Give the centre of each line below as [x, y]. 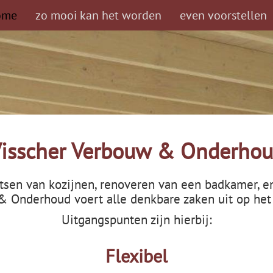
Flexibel [136, 256]
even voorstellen [223, 15]
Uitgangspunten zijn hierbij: [136, 220]
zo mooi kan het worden [98, 15]
